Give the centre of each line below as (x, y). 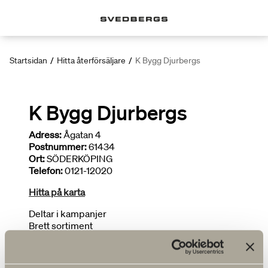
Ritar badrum (56, 237)
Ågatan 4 (81, 135)
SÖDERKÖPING (79, 159)
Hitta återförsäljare (91, 60)
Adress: (45, 135)
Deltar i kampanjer (68, 214)
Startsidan (28, 60)
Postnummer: (58, 147)
